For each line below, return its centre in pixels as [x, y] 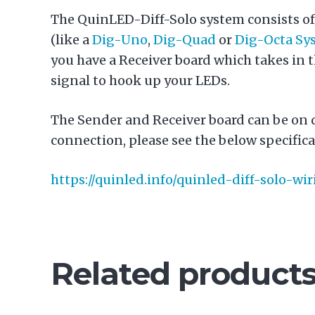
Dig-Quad [185, 40]
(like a [71, 40]
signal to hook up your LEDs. [140, 81]
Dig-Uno [120, 40]
